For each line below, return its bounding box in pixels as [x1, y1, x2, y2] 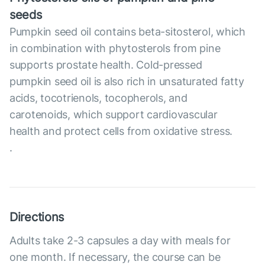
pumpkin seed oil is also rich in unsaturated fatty [9, 75, 244, 88]
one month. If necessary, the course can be [9, 251, 221, 264]
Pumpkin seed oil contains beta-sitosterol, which [9, 25, 245, 38]
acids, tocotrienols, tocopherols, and [9, 92, 188, 105]
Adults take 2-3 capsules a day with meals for [9, 234, 231, 247]
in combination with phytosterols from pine [9, 42, 221, 55]
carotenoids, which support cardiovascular [9, 108, 218, 121]
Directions [9, 210, 64, 225]
